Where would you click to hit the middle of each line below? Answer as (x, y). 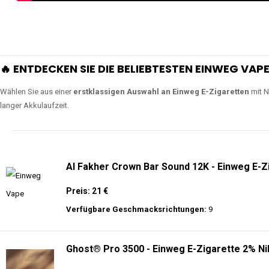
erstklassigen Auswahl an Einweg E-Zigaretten (161, 92)
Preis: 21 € (87, 191)
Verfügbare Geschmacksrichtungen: (136, 209)
